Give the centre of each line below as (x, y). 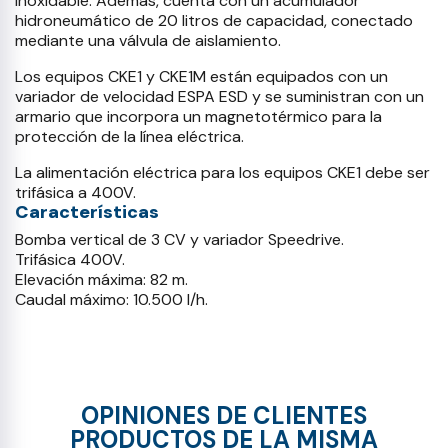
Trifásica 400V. (70, 259)
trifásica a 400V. (75, 192)
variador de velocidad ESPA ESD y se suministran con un (219, 96)
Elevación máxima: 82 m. (101, 279)
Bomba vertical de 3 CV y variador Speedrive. (179, 239)
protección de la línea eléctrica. (129, 136)
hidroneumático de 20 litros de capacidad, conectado (214, 20)
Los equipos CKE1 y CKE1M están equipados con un (201, 76)
